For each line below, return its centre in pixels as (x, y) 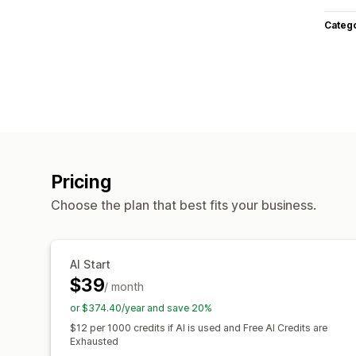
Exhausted (94, 341)
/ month (124, 286)
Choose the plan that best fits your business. (184, 205)
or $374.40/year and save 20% (141, 308)
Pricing (81, 182)
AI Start (90, 264)
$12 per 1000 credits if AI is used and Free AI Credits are (199, 327)
